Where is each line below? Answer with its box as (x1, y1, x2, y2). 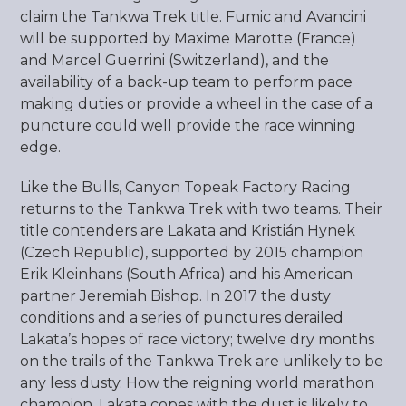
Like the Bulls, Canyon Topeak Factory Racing (20, 179, 352, 196)
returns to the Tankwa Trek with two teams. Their (20, 200, 383, 217)
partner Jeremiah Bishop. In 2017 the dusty (20, 287, 332, 304)
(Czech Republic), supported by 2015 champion (20, 244, 364, 261)
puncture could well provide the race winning (20, 117, 357, 134)
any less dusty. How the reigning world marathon (20, 374, 375, 391)
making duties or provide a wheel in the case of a (20, 95, 373, 112)
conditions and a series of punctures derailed (20, 309, 344, 326)
